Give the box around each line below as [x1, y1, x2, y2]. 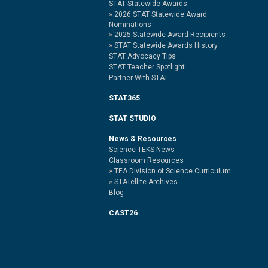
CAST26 [109, 209, 138, 217]
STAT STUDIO [109, 114, 156, 123]
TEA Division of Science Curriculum [114, 167, 231, 175]
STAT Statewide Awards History [114, 41, 218, 50]
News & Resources [109, 135, 176, 143]
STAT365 [109, 94, 140, 102]
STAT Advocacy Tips [109, 52, 176, 60]
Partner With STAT [109, 74, 168, 82]
